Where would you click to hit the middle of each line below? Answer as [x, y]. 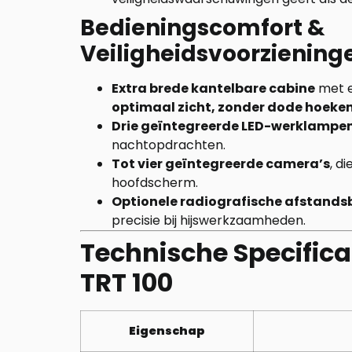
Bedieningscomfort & [203, 28]
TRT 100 [126, 282]
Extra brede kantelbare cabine [213, 88]
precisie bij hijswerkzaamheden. [209, 220]
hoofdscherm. [155, 183]
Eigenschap [167, 331]
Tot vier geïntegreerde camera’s [221, 164]
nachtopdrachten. [169, 145]
